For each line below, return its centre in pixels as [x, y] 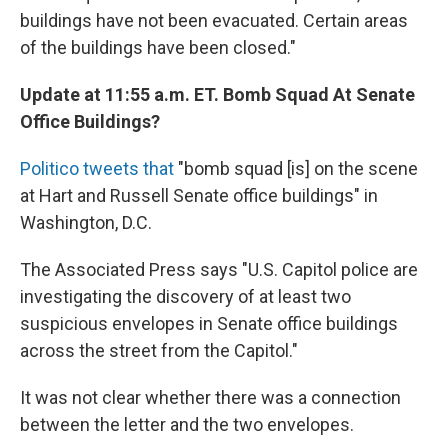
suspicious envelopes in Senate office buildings [209, 324]
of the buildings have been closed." [158, 48]
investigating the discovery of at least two [185, 297]
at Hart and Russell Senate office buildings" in [199, 196]
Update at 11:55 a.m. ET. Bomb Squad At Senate [217, 95]
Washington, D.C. [86, 223]
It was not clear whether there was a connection [210, 398]
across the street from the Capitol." [159, 351]
